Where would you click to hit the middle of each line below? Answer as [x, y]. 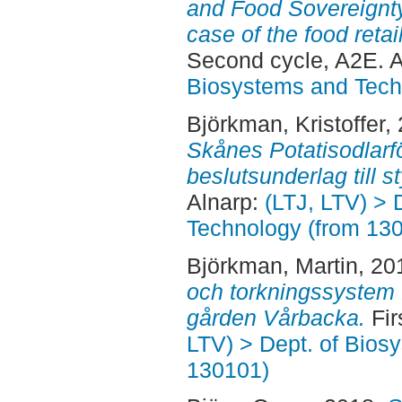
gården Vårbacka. [275, 317]
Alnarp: [225, 201]
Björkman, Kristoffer [285, 123]
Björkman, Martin [272, 265]
